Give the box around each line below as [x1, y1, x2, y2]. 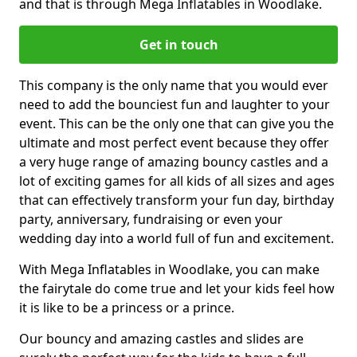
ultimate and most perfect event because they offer [19, 133, 329, 151]
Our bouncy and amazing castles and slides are [19, 329, 304, 347]
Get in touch [139, 35, 218, 53]
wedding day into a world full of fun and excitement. [19, 229, 334, 247]
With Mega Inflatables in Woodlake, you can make [19, 260, 320, 278]
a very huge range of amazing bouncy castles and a [19, 152, 328, 171]
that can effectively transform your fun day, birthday [19, 190, 334, 209]
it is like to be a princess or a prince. [19, 298, 234, 316]
